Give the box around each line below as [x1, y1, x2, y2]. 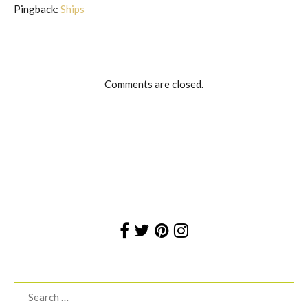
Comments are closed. [104, 77, 203, 90]
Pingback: [14, 2, 60, 15]
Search [13, 283, 44, 296]
